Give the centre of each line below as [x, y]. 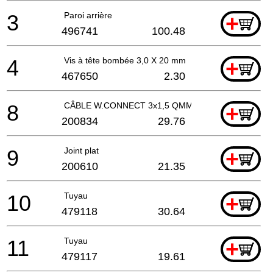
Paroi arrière [88, 15]
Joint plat [81, 150]
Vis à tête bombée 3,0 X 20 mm [125, 60]
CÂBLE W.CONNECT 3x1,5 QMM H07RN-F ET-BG [162, 105]
